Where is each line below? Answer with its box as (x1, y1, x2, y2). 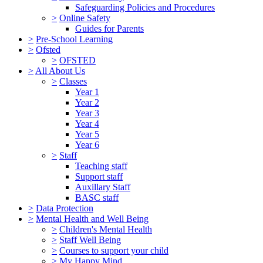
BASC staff (75, 192, 119, 203)
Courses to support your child (59, 245, 168, 255)
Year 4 (75, 118, 99, 129)
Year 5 (75, 129, 99, 139)
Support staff (75, 171, 123, 181)
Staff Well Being (59, 234, 121, 245)
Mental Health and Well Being (36, 213, 149, 224)
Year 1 (75, 86, 99, 97)
